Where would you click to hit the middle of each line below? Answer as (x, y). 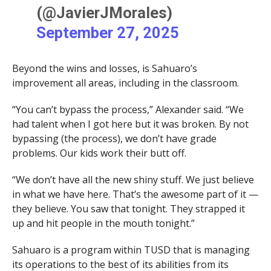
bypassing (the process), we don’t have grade (114, 138)
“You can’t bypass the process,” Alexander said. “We (128, 109)
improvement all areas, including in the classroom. (125, 83)
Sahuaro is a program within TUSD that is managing (131, 250)
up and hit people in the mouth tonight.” (103, 223)
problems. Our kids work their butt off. (99, 153)
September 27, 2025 (108, 32)
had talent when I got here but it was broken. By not (130, 124)
